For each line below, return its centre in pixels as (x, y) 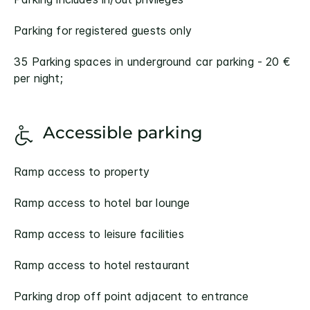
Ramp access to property (82, 172)
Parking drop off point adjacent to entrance (131, 296)
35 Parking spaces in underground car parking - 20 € (152, 62)
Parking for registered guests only (103, 30)
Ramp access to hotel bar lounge (102, 203)
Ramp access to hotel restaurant (102, 265)
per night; (38, 78)
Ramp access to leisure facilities (99, 234)
